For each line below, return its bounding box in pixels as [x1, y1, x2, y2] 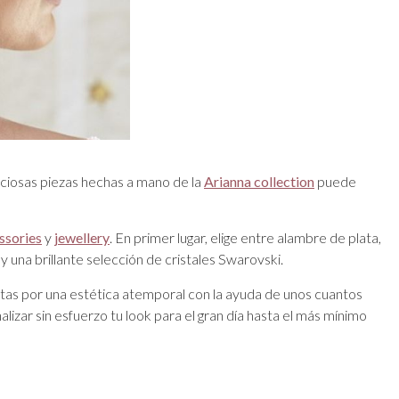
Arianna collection [204, 173, 314, 190]
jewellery [54, 229, 110, 246]
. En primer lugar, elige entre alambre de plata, [110, 229, 381, 246]
